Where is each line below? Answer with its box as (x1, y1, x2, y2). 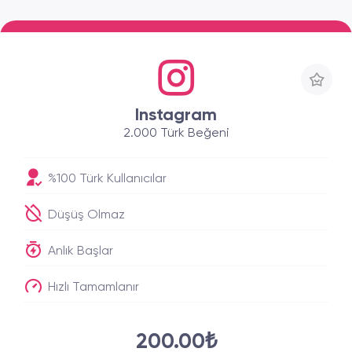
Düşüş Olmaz (45, 209, 125, 222)
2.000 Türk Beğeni (123, 127, 229, 140)
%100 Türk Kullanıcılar (45, 173, 167, 185)
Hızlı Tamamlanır (45, 281, 139, 294)
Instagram (135, 107, 217, 124)
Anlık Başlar (45, 245, 113, 258)
